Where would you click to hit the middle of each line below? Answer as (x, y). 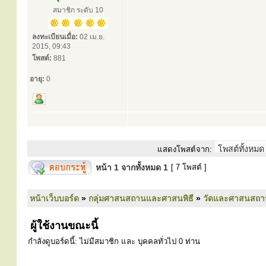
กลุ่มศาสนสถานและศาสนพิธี (141, 198)
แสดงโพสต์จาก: (185, 149)
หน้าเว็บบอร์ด (54, 198)
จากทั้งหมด (141, 167)
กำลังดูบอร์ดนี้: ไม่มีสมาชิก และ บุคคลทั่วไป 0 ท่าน (114, 241)
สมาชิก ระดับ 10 (78, 10)
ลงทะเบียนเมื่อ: (55, 37)
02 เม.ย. (91, 37)
